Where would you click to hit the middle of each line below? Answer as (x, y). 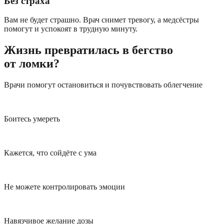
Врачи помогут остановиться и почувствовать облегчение (103, 85)
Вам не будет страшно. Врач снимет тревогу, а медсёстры (101, 20)
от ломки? (32, 64)
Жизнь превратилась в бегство (88, 50)
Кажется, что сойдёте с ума (50, 153)
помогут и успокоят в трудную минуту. (71, 29)
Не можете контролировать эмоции (64, 187)
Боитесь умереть (32, 119)
